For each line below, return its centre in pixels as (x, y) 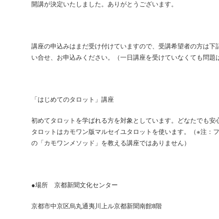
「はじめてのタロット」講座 (73, 99)
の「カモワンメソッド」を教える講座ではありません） (111, 142)
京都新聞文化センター (89, 185)
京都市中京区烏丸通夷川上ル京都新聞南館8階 (103, 206)
